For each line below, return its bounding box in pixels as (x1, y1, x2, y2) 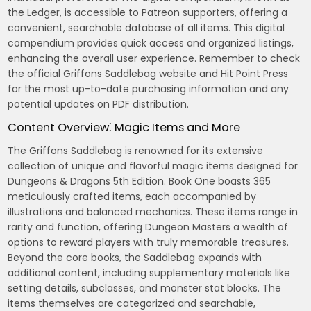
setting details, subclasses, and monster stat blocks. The (8, 280, 282, 295)
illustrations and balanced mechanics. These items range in (8, 204, 299, 219)
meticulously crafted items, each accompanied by (8, 189, 257, 203)
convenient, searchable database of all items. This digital (8, 20, 285, 35)
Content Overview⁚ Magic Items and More (8, 119, 241, 135)
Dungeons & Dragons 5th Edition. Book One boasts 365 (8, 174, 271, 188)
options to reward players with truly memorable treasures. (8, 235, 289, 249)
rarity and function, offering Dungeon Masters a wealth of (8, 219, 289, 234)
